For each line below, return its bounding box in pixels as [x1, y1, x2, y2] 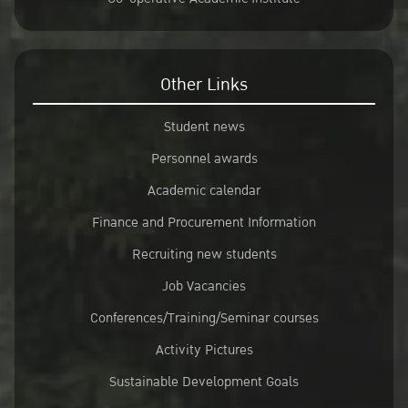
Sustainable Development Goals [109, 370, 299, 393]
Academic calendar [148, 178, 260, 202]
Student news [163, 115, 245, 138]
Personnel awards [150, 147, 258, 170]
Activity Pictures [155, 338, 253, 362]
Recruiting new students [131, 242, 277, 266]
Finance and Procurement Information [92, 210, 316, 234]
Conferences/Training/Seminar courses [89, 306, 319, 330]
